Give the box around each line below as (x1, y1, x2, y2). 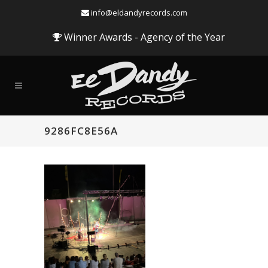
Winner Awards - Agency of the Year (61, 31, 225, 44)
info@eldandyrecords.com (89, 7, 187, 18)
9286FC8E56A (44, 124, 118, 138)
